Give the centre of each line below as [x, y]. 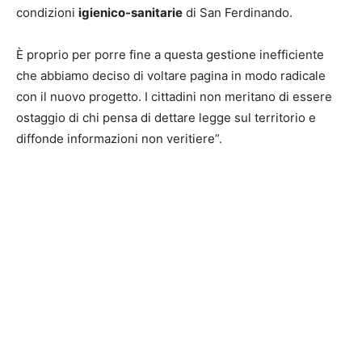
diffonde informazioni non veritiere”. [119, 139]
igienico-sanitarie [130, 13]
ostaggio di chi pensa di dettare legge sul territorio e [166, 118]
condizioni [47, 13]
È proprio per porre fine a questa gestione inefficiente [170, 55]
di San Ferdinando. [238, 13]
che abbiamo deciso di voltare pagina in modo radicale [171, 76]
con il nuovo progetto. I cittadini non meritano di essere [174, 97]
